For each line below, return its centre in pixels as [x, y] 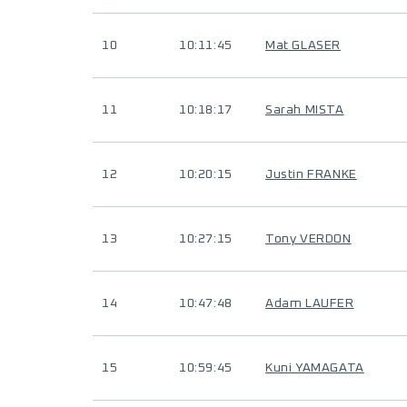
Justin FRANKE [311, 174]
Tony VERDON [308, 239]
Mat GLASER [303, 45]
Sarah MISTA [305, 110]
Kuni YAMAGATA [315, 368]
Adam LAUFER [310, 303]
